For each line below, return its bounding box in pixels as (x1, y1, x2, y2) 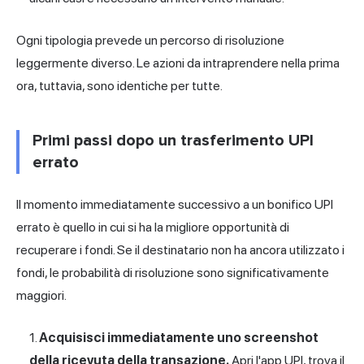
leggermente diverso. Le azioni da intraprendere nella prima (16, 54, 340, 71)
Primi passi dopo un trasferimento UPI (32, 130, 314, 150)
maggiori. (16, 287, 67, 303)
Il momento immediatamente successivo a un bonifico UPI (16, 196, 333, 212)
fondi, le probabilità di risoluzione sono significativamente (16, 264, 329, 280)
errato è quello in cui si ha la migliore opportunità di (16, 219, 289, 235)
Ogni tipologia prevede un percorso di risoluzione (16, 32, 284, 48)
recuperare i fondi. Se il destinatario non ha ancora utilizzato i (16, 241, 344, 258)
